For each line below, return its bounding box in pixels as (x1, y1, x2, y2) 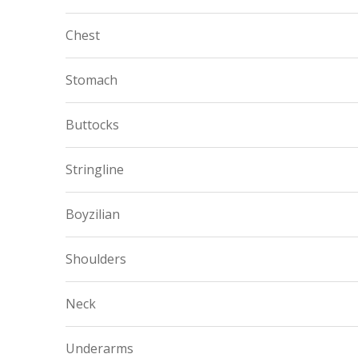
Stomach (66, 71, 117, 89)
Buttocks (66, 116, 119, 133)
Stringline (66, 161, 124, 178)
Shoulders (66, 250, 126, 268)
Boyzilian (66, 205, 120, 223)
